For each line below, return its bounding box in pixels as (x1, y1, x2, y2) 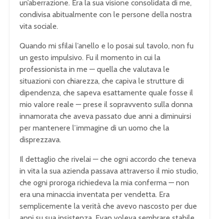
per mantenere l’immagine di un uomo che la (20, 123, 169, 133)
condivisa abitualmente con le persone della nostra (20, 10, 192, 20)
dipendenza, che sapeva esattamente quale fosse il (20, 88, 193, 98)
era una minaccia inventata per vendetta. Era (20, 190, 170, 199)
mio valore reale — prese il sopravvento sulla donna (20, 100, 193, 109)
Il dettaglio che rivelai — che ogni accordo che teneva (20, 154, 196, 164)
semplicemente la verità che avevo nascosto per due (20, 201, 197, 211)
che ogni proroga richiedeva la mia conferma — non (20, 178, 189, 188)
